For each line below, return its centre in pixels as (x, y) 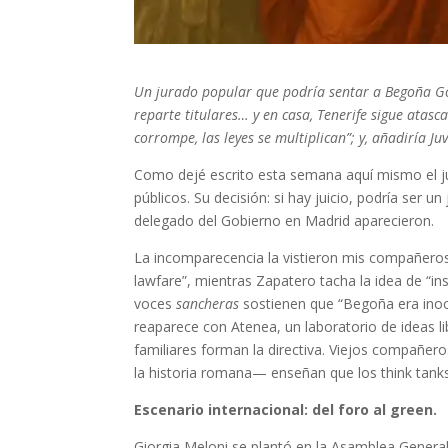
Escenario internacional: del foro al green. (286, 409)
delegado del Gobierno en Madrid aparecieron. (284, 220)
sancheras (208, 303)
